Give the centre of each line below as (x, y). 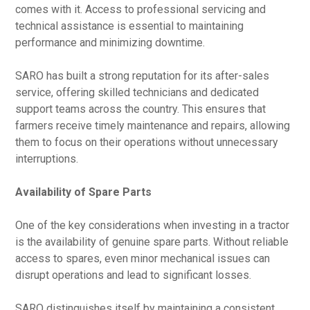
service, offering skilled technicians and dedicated (137, 92)
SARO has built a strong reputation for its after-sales (143, 76)
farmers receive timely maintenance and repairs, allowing (153, 126)
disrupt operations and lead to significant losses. (134, 275)
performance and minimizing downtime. (110, 43)
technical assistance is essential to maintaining (130, 26)
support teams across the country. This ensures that (141, 109)
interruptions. (47, 159)
